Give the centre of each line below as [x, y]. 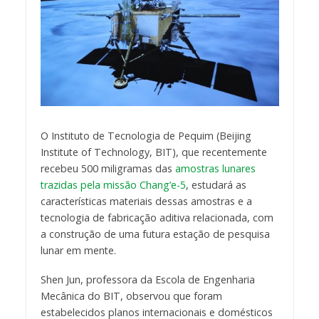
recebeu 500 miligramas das [108, 169]
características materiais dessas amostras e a [146, 202]
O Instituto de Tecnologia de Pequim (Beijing [146, 136]
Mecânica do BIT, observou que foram [131, 296]
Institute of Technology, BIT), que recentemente [153, 152]
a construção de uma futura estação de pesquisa [155, 234]
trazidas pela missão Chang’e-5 [113, 185]
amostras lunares [215, 169]
